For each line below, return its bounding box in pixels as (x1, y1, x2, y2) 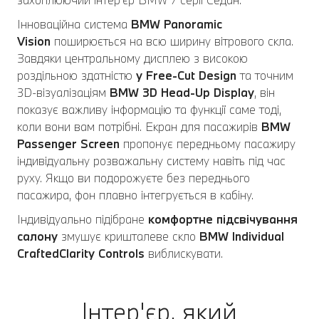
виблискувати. (145, 246, 223, 261)
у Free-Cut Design (136, 68, 236, 83)
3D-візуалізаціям (17, 85, 110, 100)
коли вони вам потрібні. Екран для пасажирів (17, 119, 261, 135)
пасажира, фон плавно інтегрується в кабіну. (17, 187, 253, 203)
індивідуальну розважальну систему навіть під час (17, 153, 286, 169)
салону (17, 229, 58, 244)
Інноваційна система (17, 16, 131, 32)
